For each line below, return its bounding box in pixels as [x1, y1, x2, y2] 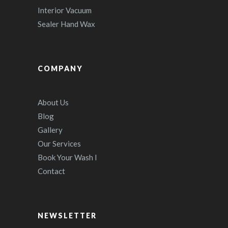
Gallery [38, 125, 63, 134]
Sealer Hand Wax [38, 19, 95, 28]
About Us [38, 98, 69, 107]
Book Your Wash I [38, 153, 97, 162]
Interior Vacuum [38, 6, 92, 15]
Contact [38, 166, 65, 176]
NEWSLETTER [38, 211, 97, 220]
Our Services [38, 139, 81, 148]
